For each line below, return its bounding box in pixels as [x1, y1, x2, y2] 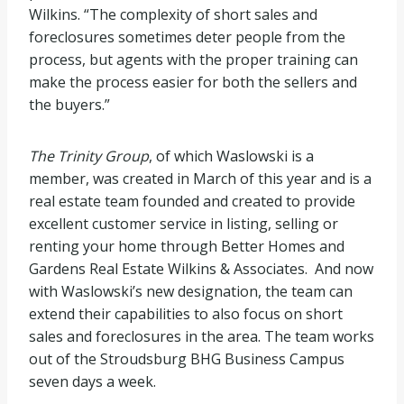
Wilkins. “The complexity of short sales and [29, 5, 317, 24]
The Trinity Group [29, 146, 149, 166]
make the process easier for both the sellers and [29, 72, 357, 92]
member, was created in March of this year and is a [29, 169, 372, 188]
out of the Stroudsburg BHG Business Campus [29, 349, 344, 369]
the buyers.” [29, 95, 110, 115]
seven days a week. [29, 372, 156, 391]
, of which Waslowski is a [149, 146, 314, 166]
